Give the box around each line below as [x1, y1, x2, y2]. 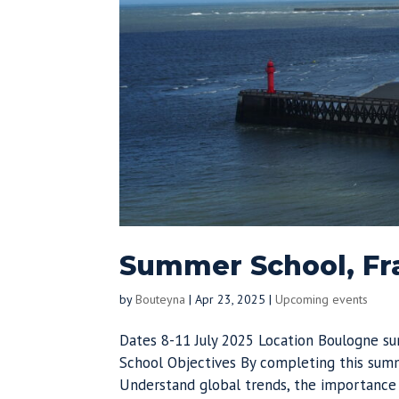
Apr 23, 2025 [195, 291, 266, 308]
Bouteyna [135, 291, 186, 308]
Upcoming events [275, 291, 369, 308]
